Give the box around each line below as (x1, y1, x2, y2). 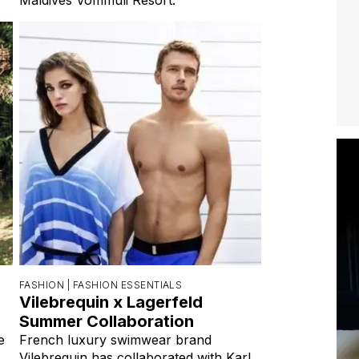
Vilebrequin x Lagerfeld (19, 292, 203, 312)
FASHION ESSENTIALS (72, 278, 183, 291)
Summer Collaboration (19, 311, 194, 331)
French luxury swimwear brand (19, 331, 212, 348)
